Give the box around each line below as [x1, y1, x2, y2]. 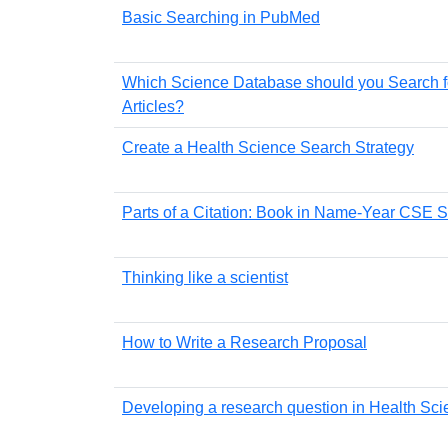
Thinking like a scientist [122, 268, 288, 286]
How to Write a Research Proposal [122, 333, 367, 351]
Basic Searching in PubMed [122, 8, 320, 26]
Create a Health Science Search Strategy [122, 138, 414, 156]
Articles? [122, 97, 184, 115]
